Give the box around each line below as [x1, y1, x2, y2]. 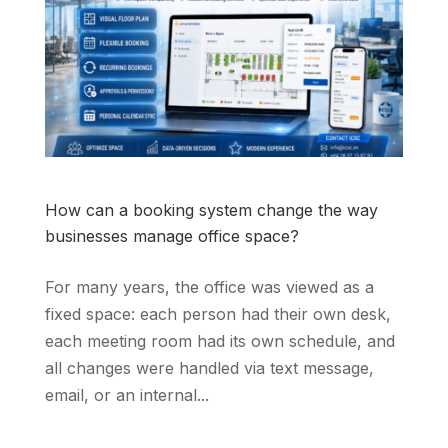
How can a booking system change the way [44, 200, 378, 221]
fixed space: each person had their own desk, [44, 304, 391, 325]
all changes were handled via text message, [44, 358, 374, 379]
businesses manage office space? [44, 226, 299, 247]
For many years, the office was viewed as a [44, 277, 374, 298]
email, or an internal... [44, 385, 209, 406]
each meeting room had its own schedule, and [44, 331, 395, 352]
